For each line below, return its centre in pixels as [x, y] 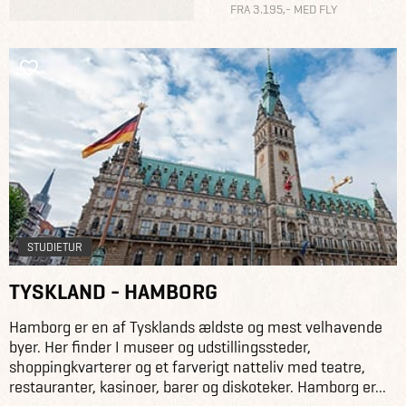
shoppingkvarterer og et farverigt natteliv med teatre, [187, 367]
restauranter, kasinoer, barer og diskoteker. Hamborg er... [198, 387]
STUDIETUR [55, 246]
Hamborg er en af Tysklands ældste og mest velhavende [196, 327]
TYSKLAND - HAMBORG [113, 291]
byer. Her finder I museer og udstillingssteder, [160, 347]
